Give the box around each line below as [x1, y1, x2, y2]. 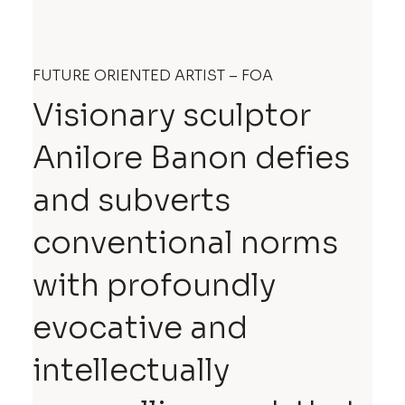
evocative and [33, 307, 249, 347]
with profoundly [33, 265, 277, 305]
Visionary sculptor [33, 95, 312, 135]
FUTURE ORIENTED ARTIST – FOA [33, 65, 274, 85]
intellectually [33, 350, 231, 390]
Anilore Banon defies [33, 137, 351, 177]
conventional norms [33, 222, 339, 262]
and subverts [33, 180, 231, 220]
